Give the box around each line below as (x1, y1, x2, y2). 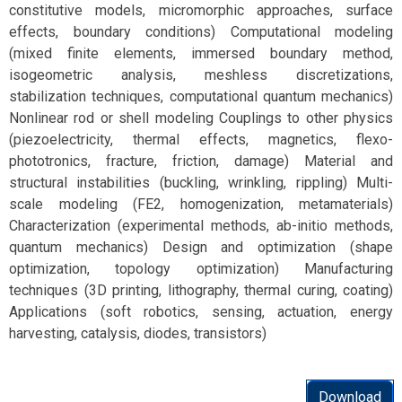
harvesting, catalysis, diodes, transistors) (9, 325, 267, 342)
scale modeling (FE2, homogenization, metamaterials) (9, 196, 393, 213)
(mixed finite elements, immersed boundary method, (9, 45, 393, 62)
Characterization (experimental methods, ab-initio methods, (9, 217, 393, 234)
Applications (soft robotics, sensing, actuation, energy (9, 303, 393, 320)
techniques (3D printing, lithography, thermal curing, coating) (9, 282, 393, 299)
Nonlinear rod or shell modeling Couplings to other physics (9, 109, 393, 127)
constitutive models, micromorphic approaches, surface (9, 2, 393, 19)
